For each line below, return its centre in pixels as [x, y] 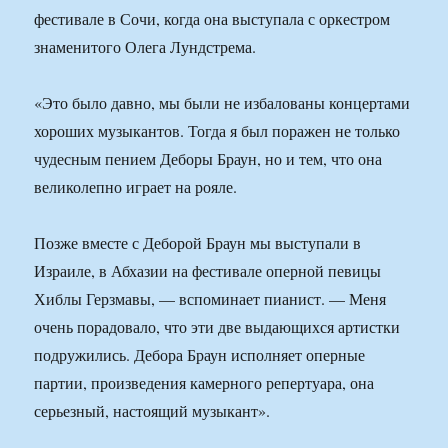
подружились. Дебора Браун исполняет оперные [200, 355]
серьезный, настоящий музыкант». [152, 411]
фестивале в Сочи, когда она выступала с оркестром [212, 19]
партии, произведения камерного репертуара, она [204, 383]
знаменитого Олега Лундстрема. [145, 47]
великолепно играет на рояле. [136, 187]
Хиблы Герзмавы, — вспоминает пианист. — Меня [210, 299]
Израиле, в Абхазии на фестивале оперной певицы [208, 271]
